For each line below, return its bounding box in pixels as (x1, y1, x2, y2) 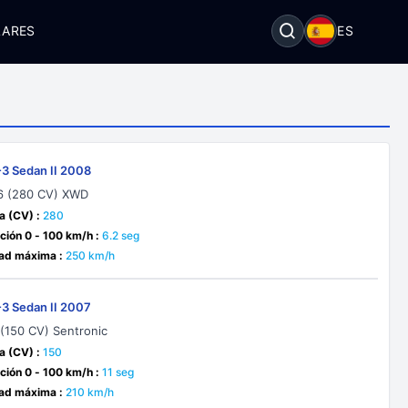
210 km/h (66, 385, 115, 399)
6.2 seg (102, 229, 140, 242)
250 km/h (66, 249, 116, 262)
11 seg (102, 365, 135, 379)
